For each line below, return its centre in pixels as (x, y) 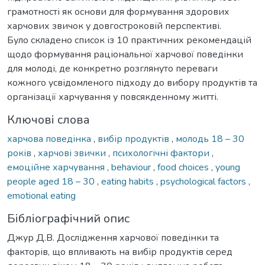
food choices (184, 167)
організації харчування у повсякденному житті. (113, 97)
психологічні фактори (162, 153)
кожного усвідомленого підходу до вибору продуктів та (132, 83)
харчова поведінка (50, 139)
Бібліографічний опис (68, 218)
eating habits (129, 181)
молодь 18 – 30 (210, 139)
